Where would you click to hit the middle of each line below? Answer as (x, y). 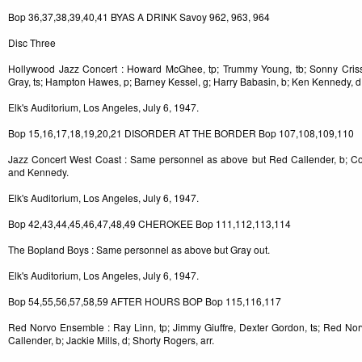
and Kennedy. (38, 172)
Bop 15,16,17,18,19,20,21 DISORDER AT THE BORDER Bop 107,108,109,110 (181, 133)
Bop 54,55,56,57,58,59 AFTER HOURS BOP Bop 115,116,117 (145, 301)
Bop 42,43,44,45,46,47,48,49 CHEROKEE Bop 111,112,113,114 (149, 224)
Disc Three (32, 43)
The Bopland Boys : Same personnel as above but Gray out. (139, 250)
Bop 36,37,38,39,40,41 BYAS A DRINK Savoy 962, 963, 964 (139, 17)
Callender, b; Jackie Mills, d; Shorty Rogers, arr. (111, 340)
